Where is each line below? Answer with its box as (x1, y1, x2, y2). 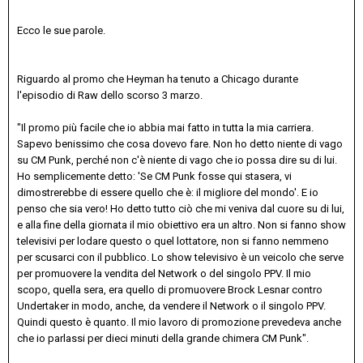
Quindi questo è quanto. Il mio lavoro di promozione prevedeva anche (17, 315, 341, 328)
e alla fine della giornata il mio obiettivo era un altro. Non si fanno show (17, 218, 346, 231)
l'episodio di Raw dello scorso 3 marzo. (17, 88, 203, 101)
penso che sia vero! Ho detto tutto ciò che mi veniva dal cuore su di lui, (17, 202, 344, 215)
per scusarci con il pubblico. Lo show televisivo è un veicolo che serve (17, 250, 344, 263)
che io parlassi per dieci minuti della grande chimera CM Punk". (17, 331, 309, 344)
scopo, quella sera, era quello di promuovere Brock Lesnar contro (17, 283, 322, 296)
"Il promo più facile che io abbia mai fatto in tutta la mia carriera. (17, 121, 314, 134)
